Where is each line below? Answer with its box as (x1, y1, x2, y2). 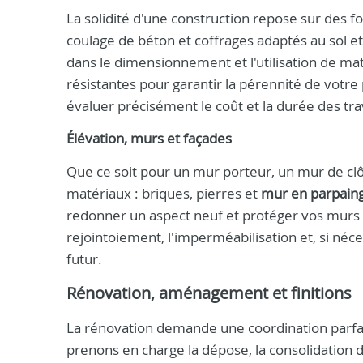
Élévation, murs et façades (66, 130, 232, 147)
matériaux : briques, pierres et (66, 184, 261, 203)
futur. (66, 250, 102, 268)
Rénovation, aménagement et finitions (66, 282, 352, 304)
